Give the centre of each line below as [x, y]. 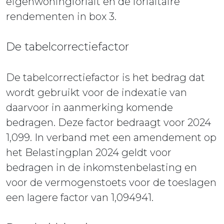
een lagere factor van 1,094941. [80, 197]
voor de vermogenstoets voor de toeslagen [111, 182]
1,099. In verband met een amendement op [111, 137]
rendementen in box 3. [61, 16]
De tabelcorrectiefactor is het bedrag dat [105, 77]
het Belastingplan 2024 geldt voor [89, 152]
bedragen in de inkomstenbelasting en [101, 167]
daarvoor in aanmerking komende [89, 107]
